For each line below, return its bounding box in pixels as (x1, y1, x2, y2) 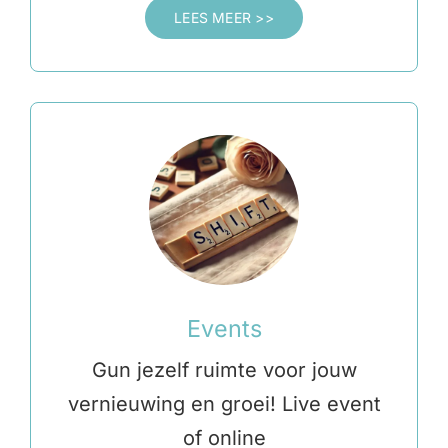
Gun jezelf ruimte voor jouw (91, 358, 357, 383)
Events (186, 314, 262, 344)
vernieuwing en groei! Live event (67, 392, 381, 417)
